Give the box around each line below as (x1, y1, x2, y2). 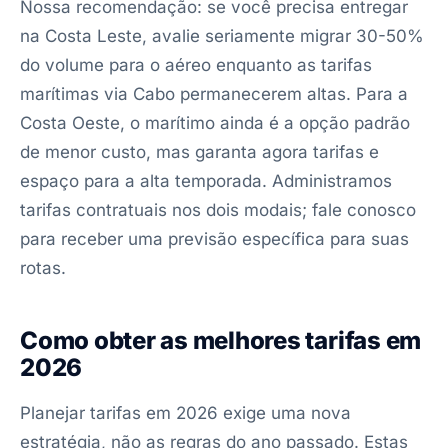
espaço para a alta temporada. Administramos (20, 171, 392, 191)
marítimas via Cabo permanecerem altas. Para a (20, 84, 408, 104)
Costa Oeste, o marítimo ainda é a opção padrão (20, 113, 410, 133)
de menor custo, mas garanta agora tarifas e (20, 142, 379, 162)
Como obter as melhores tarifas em (20, 326, 422, 355)
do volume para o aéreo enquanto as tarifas (20, 55, 372, 75)
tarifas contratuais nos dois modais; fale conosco (20, 200, 416, 220)
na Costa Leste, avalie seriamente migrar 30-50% (20, 26, 424, 46)
